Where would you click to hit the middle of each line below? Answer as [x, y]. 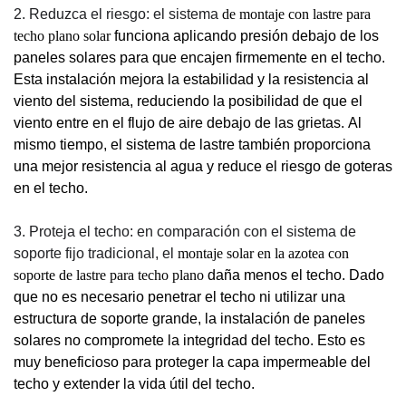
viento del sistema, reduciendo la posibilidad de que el [188, 101]
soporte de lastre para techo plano [109, 275]
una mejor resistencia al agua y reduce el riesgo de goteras [203, 167]
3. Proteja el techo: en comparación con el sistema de [185, 232]
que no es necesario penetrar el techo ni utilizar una [179, 297]
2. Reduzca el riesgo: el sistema [118, 14]
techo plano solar [62, 36]
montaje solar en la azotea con [263, 254]
